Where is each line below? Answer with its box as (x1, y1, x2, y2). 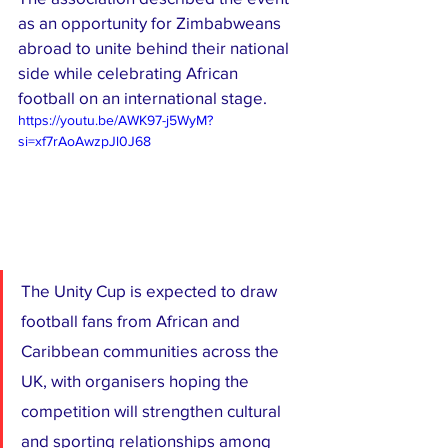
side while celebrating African (18, 62, 242, 82)
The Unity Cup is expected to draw (21, 280, 281, 300)
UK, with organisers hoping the (21, 370, 253, 390)
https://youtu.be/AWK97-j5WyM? (18, 111, 213, 128)
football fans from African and (21, 310, 244, 330)
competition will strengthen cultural (21, 400, 285, 420)
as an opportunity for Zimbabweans (18, 12, 285, 32)
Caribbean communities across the (21, 340, 283, 360)
